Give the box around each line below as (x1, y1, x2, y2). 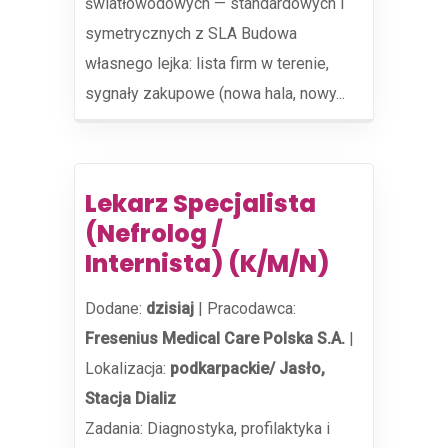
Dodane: (85, 299, 146, 318)
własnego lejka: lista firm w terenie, (85, 54, 329, 73)
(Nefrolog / (85, 217, 222, 250)
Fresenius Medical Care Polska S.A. (85, 329, 345, 348)
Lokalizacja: (85, 359, 170, 378)
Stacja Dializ (85, 389, 176, 408)
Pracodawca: (207, 299, 296, 318)
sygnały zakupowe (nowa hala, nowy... (85, 84, 345, 103)
